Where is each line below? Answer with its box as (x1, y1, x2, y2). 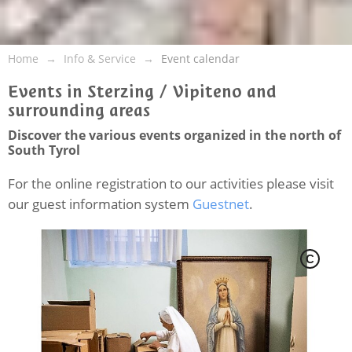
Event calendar (161, 51, 240, 67)
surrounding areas (8, 99, 150, 123)
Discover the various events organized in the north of (8, 126, 341, 145)
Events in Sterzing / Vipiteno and (8, 80, 277, 104)
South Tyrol (8, 141, 80, 159)
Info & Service (64, 51, 136, 67)
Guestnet (192, 195, 249, 214)
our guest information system (8, 195, 192, 214)
